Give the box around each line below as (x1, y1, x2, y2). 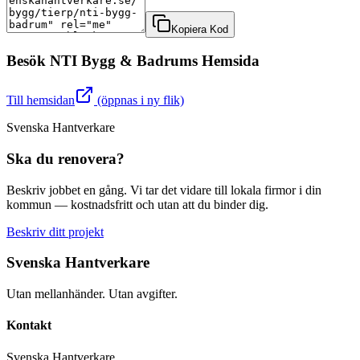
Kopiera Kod (171, 22, 228, 35)
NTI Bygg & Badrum (50, 52, 192, 70)
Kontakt (6, 318, 51, 333)
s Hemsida (192, 52, 260, 70)
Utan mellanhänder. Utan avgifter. (6, 287, 178, 301)
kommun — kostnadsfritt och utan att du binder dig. (6, 197, 268, 211)
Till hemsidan (6, 93, 75, 108)
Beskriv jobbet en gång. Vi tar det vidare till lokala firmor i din (6, 182, 321, 197)
